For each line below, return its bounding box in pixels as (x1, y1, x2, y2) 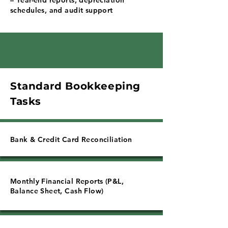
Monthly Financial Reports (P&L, (10, 177, 124, 186)
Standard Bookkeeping (10, 80, 141, 92)
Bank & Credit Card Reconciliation (10, 135, 132, 144)
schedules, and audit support (10, 6, 113, 15)
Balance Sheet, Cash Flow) (10, 186, 104, 195)
